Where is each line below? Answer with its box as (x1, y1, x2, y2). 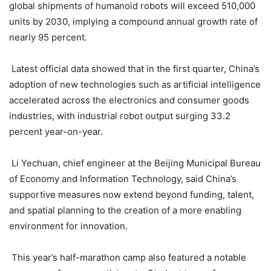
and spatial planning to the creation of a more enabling (9, 204, 241, 217)
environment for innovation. (9, 220, 128, 232)
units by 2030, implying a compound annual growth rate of (9, 16, 258, 28)
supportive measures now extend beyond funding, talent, (9, 189, 254, 201)
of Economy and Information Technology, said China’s (9, 173, 237, 185)
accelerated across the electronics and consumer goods (9, 94, 249, 106)
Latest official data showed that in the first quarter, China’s (11, 63, 260, 75)
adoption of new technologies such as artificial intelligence (9, 79, 261, 91)
